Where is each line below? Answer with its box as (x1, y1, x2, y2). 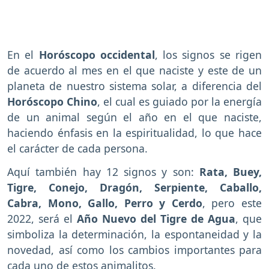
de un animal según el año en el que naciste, (7, 109, 262, 124)
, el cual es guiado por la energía (97, 94, 262, 109)
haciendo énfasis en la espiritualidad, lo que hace (7, 125, 262, 140)
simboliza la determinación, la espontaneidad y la (7, 226, 262, 241)
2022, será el (7, 211, 73, 226)
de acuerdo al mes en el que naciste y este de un (7, 62, 262, 77)
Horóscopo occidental (38, 47, 155, 62)
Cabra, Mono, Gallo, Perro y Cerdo (7, 195, 202, 210)
